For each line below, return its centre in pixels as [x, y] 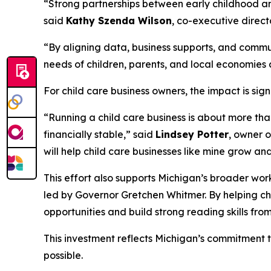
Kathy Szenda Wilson [119, 20]
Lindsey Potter [192, 134]
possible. [64, 255]
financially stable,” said [100, 134]
